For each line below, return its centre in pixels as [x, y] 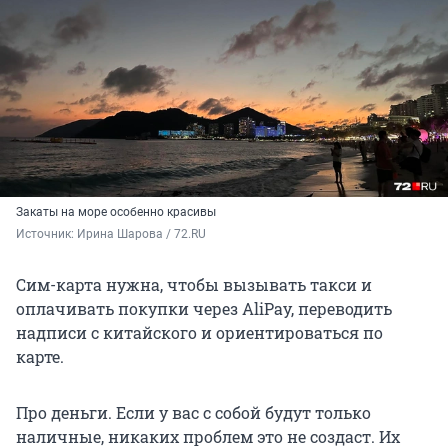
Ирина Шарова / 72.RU [141, 234]
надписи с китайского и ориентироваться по [199, 333]
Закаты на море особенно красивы [116, 212]
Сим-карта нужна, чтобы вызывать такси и [194, 285]
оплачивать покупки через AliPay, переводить [204, 309]
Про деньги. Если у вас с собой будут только [193, 413]
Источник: [46, 234]
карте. [40, 357]
